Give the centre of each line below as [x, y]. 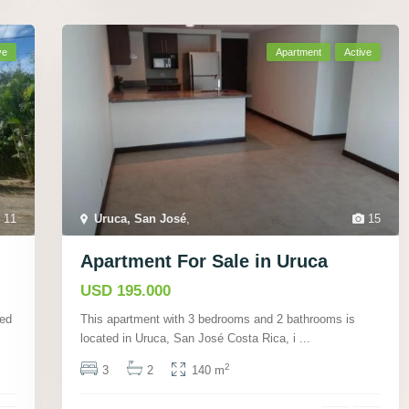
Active [358, 52]
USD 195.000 [126, 290]
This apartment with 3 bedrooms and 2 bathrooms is [218, 319]
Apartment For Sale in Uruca [204, 261]
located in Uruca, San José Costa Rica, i [190, 338]
